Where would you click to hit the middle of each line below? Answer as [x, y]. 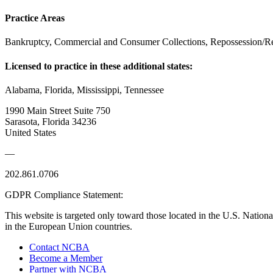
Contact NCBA [59, 247]
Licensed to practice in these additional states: [99, 66]
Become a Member [66, 258]
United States [30, 132]
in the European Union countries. [69, 226]
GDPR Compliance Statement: [64, 194]
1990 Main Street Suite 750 [58, 110]
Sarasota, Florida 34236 [51, 121]
